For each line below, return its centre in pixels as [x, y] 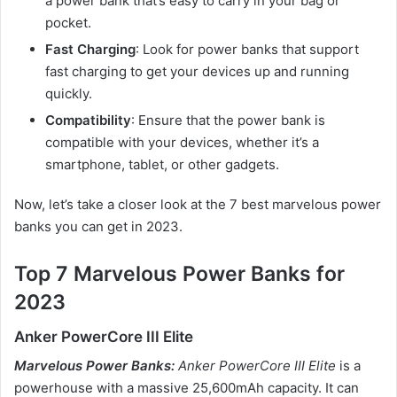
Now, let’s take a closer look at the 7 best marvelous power [198, 205]
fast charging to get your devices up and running [197, 72]
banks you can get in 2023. [98, 227]
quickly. [69, 94]
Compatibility [88, 121]
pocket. [68, 23]
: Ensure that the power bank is [228, 121]
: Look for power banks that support [247, 50]
